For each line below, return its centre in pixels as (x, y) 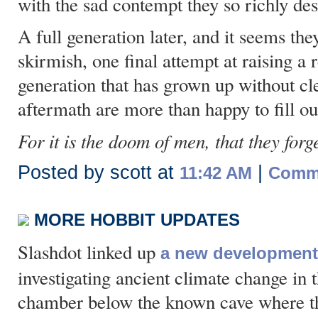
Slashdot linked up (89, 252)
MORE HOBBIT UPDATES (137, 220)
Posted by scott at (99, 172)
